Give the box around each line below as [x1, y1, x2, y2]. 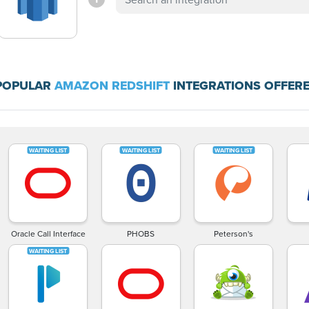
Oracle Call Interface [10, 227, 86, 239]
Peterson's [214, 227, 254, 239]
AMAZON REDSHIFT [54, 76, 170, 94]
